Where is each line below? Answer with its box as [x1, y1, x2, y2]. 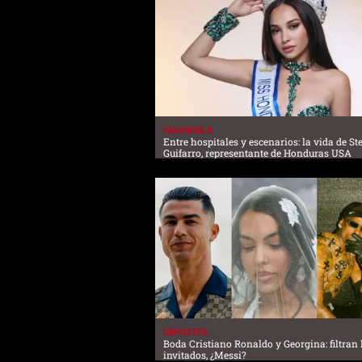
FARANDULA [163, 124, 213, 136]
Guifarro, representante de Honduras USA [163, 145, 351, 159]
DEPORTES [163, 327, 208, 339]
